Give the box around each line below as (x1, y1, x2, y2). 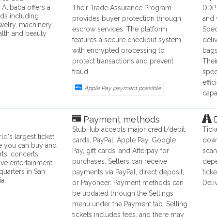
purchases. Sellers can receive (72, 157, 168, 166)
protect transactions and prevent (72, 57, 174, 65)
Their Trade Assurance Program (72, 4, 172, 12)
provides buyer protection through (72, 15, 182, 23)
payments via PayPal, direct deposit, (72, 168, 185, 176)
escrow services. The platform (72, 25, 168, 33)
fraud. (72, 68, 90, 76)
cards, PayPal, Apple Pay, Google (72, 136, 176, 144)
